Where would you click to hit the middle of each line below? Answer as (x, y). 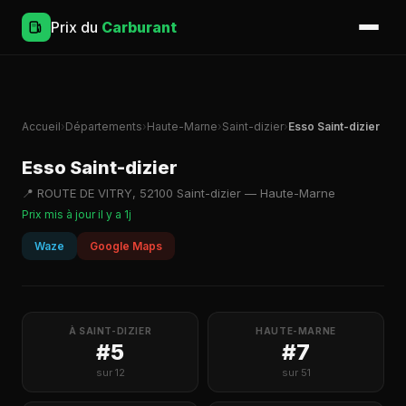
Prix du (76, 27)
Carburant (139, 27)
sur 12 (110, 372)
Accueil (41, 126)
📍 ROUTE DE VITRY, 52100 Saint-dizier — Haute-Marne (179, 193)
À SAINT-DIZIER (110, 331)
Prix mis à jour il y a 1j (77, 214)
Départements (104, 126)
